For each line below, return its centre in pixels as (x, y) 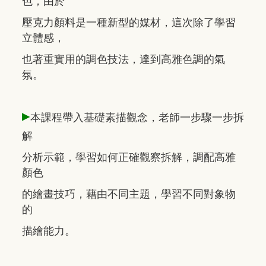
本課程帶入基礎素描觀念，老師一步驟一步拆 (137, 117)
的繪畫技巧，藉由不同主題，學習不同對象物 (129, 194)
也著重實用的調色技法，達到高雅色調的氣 (123, 59)
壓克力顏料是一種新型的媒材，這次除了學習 (129, 22)
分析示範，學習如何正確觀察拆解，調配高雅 (129, 157)
